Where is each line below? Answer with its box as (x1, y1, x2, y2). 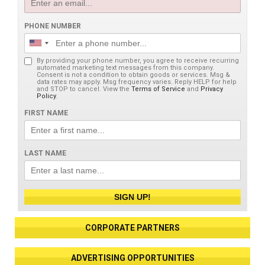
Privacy (201, 85, 223, 93)
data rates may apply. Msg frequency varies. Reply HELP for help (37, 77, 237, 86)
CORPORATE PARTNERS (85, 222, 180, 232)
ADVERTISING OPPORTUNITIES (70, 253, 195, 263)
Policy (37, 92, 56, 100)
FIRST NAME (24, 108, 68, 117)
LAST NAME (24, 148, 66, 157)
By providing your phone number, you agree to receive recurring (37, 56, 239, 64)
